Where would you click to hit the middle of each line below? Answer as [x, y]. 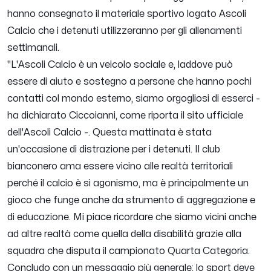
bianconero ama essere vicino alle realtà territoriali [120, 167]
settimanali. [33, 48]
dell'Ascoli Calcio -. [49, 133]
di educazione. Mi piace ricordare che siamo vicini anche [132, 217]
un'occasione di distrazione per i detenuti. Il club [114, 150]
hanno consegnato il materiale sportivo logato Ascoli [127, 14]
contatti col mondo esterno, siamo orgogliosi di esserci [132, 99]
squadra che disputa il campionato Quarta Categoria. [129, 251]
